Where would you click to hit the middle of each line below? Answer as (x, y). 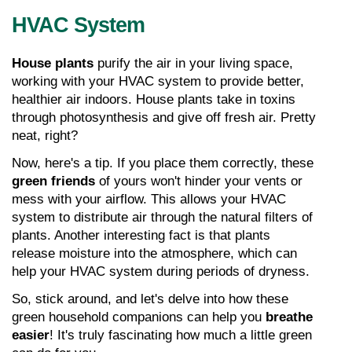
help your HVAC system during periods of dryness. (161, 271)
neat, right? (45, 135)
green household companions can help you (139, 317)
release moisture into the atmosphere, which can (154, 253)
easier (31, 335)
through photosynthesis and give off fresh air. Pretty (164, 117)
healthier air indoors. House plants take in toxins (154, 99)
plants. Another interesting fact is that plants (141, 235)
